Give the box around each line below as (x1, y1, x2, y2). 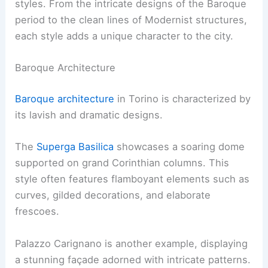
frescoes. (15, 205, 60, 218)
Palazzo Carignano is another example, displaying (15, 237, 248, 249)
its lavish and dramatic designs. (15, 109, 163, 121)
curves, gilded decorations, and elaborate (15, 189, 211, 202)
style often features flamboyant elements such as (15, 173, 250, 185)
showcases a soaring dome (114, 141, 245, 153)
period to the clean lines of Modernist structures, (15, 14, 248, 26)
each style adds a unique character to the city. (15, 30, 234, 42)
